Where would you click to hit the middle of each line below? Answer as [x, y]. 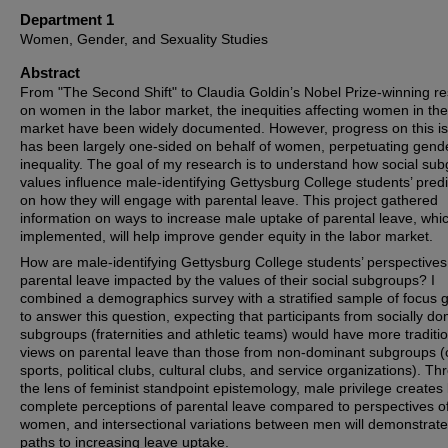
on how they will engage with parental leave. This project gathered [229, 200]
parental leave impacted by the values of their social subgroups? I [227, 280]
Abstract [50, 72]
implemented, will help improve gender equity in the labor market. [226, 236]
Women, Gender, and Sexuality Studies [144, 39]
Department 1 [67, 19]
